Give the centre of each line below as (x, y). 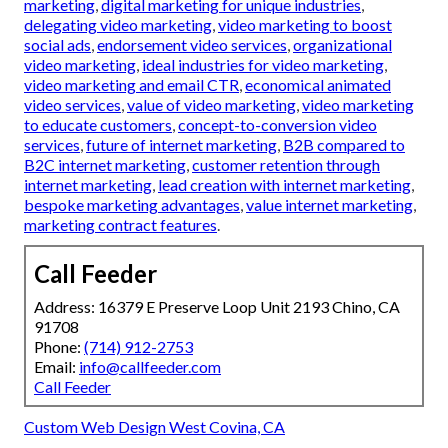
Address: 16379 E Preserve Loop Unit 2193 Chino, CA (217, 307)
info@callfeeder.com (150, 367)
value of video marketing (211, 105)
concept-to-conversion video (277, 125)
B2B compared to (344, 145)
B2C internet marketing (105, 165)
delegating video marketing (118, 25)
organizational (342, 45)
